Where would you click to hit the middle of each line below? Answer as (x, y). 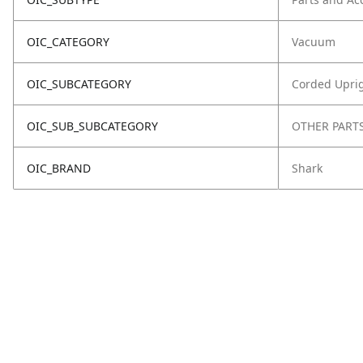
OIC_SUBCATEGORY (79, 84)
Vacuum (314, 42)
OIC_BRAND (59, 168)
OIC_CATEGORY (68, 42)
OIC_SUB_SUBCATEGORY (92, 126)
